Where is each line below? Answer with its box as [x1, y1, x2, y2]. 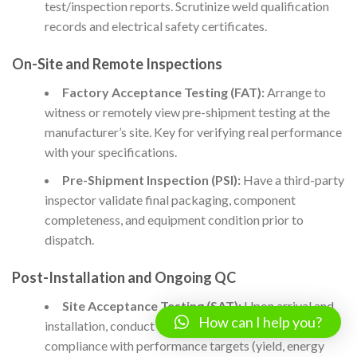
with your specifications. [44, 144, 177, 160]
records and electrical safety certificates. [44, 18, 267, 34]
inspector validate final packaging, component [44, 192, 296, 208]
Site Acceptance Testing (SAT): [61, 298, 241, 314]
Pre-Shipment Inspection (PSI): [61, 172, 241, 188]
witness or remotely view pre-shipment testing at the [44, 104, 330, 120]
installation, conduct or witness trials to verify [44, 318, 292, 334]
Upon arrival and [241, 298, 334, 314]
